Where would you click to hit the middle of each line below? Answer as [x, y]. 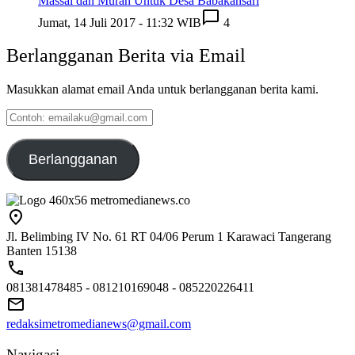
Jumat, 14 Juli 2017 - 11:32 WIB [120, 22]
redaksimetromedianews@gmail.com [99, 324]
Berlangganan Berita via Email [126, 56]
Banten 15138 [42, 251]
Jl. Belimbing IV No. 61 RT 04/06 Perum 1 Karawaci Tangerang [169, 237]
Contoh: [26, 116]
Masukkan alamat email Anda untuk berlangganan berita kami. [162, 90]
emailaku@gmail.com [60, 130]
